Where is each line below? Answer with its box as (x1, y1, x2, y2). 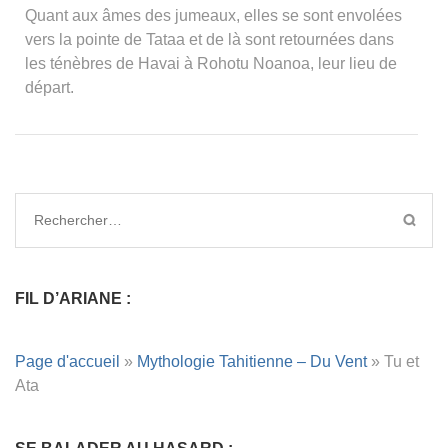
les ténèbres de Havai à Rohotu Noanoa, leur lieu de (25, 54, 397, 72)
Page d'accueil (15, 352, 120, 370)
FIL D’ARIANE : (15, 289, 131, 307)
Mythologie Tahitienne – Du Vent (137, 352, 367, 370)
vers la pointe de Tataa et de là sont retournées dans (25, 30, 394, 48)
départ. (25, 78, 74, 96)
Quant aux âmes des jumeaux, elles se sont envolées (25, 6, 402, 24)
